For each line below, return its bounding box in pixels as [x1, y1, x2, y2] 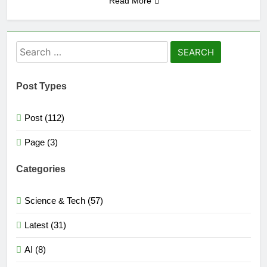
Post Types [16, 81, 67, 92]
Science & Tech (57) [24, 195, 103, 206]
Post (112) [24, 113, 64, 123]
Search [15, 42, 51, 54]
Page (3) [24, 137, 58, 148]
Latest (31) [24, 219, 66, 230]
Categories [16, 163, 66, 174]
